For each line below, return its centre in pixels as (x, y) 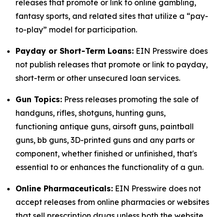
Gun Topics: (39, 99)
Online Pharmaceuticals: (64, 188)
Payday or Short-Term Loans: (75, 51)
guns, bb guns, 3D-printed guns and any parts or (105, 140)
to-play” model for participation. (76, 30)
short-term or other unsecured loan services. (98, 78)
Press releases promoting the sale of (130, 99)
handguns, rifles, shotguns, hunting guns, (91, 113)
